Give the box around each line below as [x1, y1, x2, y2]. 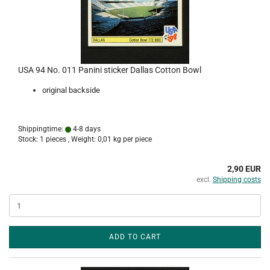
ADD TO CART [109, 233, 161, 241]
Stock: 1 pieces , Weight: [18, 135, 98, 143]
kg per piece [111, 135, 152, 143]
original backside [42, 86, 100, 95]
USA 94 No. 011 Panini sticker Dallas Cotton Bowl [18, 65, 201, 75]
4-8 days [71, 125, 101, 133]
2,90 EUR [227, 164, 261, 174]
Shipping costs [213, 175, 261, 184]
